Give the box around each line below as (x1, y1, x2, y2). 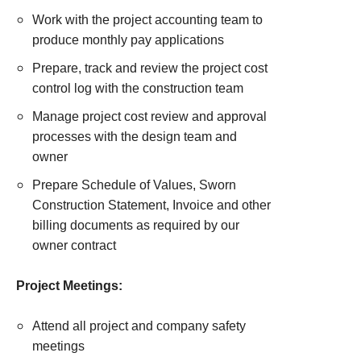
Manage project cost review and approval (32, 110, 267, 123)
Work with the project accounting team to (32, 13, 263, 27)
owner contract (32, 239, 116, 252)
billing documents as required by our (32, 218, 239, 232)
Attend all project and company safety (32, 319, 246, 333)
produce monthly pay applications (32, 33, 224, 47)
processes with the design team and (32, 130, 237, 143)
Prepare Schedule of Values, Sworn (32, 178, 236, 192)
